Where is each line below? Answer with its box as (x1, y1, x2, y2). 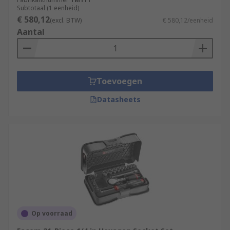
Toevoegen (96, 75, 142, 87)
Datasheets (97, 94, 141, 104)
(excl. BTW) (50, 16, 82, 25)
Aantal (17, 26, 45, 37)
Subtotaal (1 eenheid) (17, 4, 79, 12)
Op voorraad (31, 209, 72, 218)
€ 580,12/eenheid (163, 16, 213, 25)
